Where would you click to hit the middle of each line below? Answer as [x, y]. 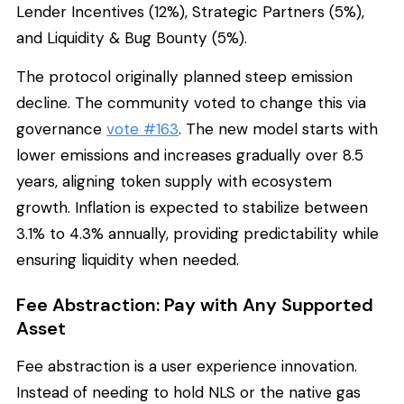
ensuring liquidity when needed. [128, 260]
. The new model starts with [278, 129]
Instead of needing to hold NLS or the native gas [188, 392]
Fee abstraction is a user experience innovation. [187, 366]
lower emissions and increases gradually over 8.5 [190, 156]
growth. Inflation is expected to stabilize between [192, 208]
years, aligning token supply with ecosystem [174, 182]
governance [61, 129]
